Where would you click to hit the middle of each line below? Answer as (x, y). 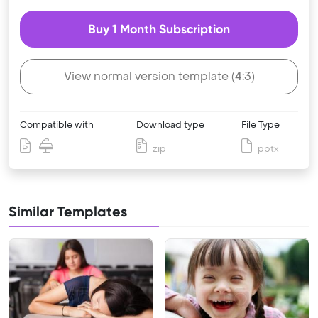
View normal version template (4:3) (159, 76)
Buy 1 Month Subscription (159, 29)
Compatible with (57, 125)
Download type (170, 125)
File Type (261, 125)
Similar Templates (68, 212)
